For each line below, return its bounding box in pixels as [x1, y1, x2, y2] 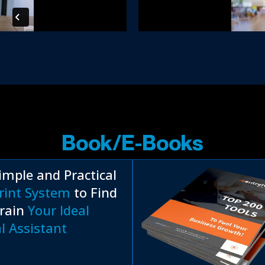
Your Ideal [28, 201, 89, 219]
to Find [70, 183, 117, 202]
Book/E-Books [62, 130, 203, 156]
